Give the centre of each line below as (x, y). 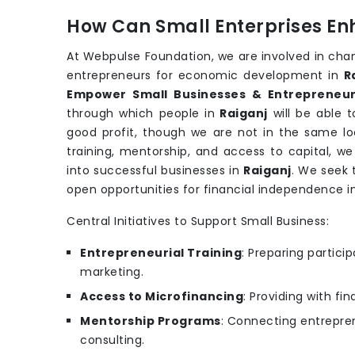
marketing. (112, 272)
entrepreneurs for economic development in (205, 76)
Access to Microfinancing (162, 297)
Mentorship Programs (151, 321)
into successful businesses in (155, 171)
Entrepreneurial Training (161, 253)
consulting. (113, 340)
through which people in (141, 114)
